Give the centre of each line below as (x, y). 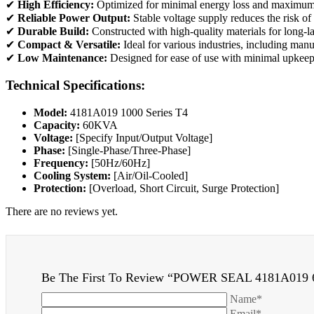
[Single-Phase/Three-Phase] (128, 150)
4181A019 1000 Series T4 (128, 112)
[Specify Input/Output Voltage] (143, 137)
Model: (50, 112)
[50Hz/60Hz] (119, 163)
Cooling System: (72, 175)
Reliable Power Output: (74, 18)
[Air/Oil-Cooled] (149, 175)
